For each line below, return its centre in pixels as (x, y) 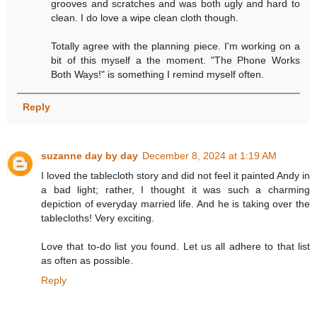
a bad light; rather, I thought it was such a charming (175, 190)
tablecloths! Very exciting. (98, 218)
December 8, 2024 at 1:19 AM (209, 156)
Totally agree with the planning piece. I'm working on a (175, 46)
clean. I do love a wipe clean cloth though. (145, 18)
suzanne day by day (90, 156)
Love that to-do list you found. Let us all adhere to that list (175, 247)
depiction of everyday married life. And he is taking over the (175, 204)
